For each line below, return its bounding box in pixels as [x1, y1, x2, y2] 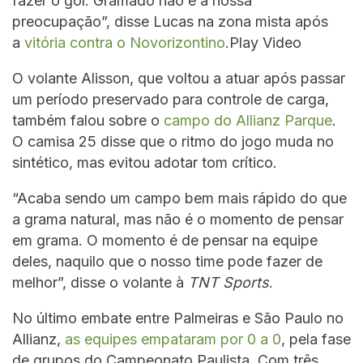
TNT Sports [188, 274, 269, 292]
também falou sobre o [12, 112, 164, 130]
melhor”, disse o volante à [12, 274, 188, 292]
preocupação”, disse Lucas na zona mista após [12, 13, 328, 31]
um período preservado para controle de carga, [12, 91, 329, 109]
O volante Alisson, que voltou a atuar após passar [12, 70, 345, 88]
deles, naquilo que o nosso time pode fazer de [12, 253, 322, 271]
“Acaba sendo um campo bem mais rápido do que [12, 190, 347, 207]
